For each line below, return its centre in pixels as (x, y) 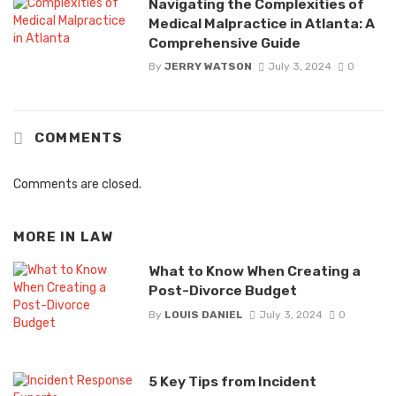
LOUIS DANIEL (203, 314)
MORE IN (47, 236)
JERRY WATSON (208, 66)
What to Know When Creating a (254, 271)
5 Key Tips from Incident (232, 382)
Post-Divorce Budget (222, 291)
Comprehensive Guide (224, 42)
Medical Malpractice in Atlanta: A (261, 23)
